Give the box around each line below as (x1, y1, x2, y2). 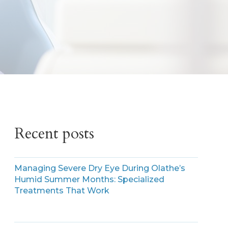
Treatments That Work (14, 186, 110, 196)
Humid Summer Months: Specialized (14, 175, 165, 185)
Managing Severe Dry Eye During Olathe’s (14, 163, 186, 174)
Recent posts (14, 123, 95, 145)
